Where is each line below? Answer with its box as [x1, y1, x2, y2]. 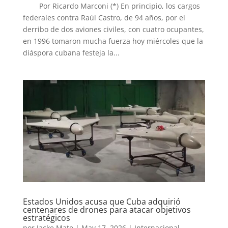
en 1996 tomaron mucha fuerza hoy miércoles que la [22, 36, 203, 46]
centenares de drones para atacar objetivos [22, 204, 191, 215]
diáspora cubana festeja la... [22, 47, 120, 58]
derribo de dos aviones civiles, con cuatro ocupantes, [22, 24, 204, 34]
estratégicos [22, 212, 70, 223]
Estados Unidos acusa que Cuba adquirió [22, 195, 181, 207]
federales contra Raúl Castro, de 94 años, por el [22, 12, 185, 22]
